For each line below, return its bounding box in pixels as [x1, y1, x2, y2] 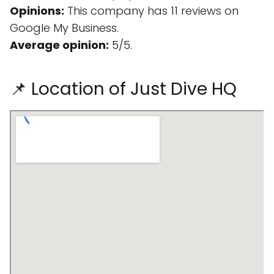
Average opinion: [10, 37, 109, 53]
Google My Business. [10, 20, 119, 35]
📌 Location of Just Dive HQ [10, 77, 237, 101]
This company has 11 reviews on [64, 3, 239, 18]
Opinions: [10, 3, 64, 18]
